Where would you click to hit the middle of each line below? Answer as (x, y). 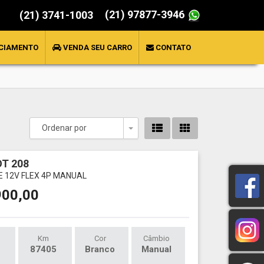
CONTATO (172, 47)
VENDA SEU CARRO (97, 47)
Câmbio (157, 238)
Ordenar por (64, 128)
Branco (100, 249)
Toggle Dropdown (165, 133)
